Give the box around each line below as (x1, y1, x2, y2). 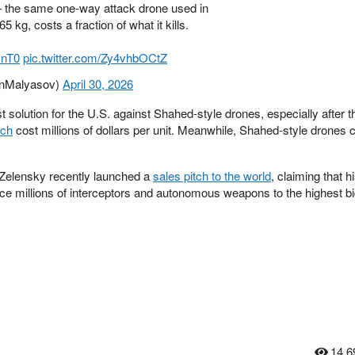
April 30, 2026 (63, 75, 133, 92)
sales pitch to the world (153, 167, 271, 184)
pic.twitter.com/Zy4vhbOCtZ (23, 49, 167, 66)
